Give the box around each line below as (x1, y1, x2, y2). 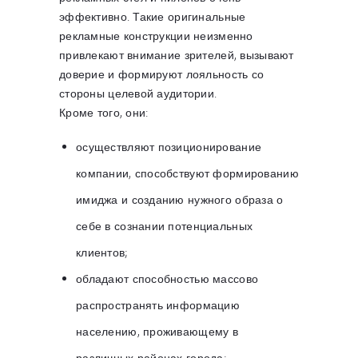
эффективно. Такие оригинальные (59, 8, 246, 24)
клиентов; (76, 244, 129, 260)
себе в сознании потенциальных (76, 217, 253, 233)
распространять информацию (76, 296, 240, 312)
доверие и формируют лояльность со (59, 66, 265, 82)
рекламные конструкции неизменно (59, 27, 253, 43)
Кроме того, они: (59, 104, 149, 120)
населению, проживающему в (76, 323, 238, 339)
